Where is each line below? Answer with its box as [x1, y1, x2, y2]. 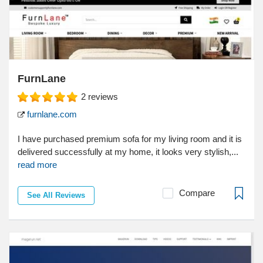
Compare [179, 188, 215, 198]
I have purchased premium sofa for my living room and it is [18, 134, 242, 144]
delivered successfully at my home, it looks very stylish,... [18, 147, 238, 157]
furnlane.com [25, 109, 77, 120]
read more [18, 160, 57, 170]
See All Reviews [27, 191, 85, 200]
